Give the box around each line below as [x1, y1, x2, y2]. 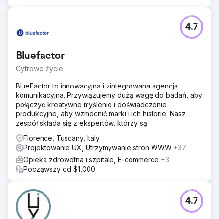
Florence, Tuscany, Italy [23, 134, 100, 142]
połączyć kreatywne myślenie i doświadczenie [16, 100, 167, 109]
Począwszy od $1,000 [23, 165, 95, 173]
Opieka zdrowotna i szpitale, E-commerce [23, 155, 161, 164]
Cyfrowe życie [16, 65, 63, 73]
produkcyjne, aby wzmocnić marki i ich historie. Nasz [16, 109, 186, 118]
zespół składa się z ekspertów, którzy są [16, 119, 147, 127]
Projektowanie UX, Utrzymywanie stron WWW [23, 143, 174, 152]
